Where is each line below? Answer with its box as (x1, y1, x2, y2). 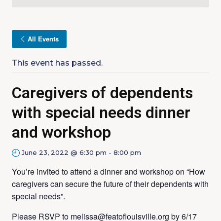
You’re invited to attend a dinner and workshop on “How (12, 166, 205, 177)
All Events (28, 34, 59, 43)
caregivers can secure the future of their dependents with (12, 178, 209, 189)
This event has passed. (12, 58, 103, 68)
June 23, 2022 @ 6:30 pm (22, 148, 107, 156)
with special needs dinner (12, 103, 190, 122)
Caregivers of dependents (12, 83, 193, 102)
